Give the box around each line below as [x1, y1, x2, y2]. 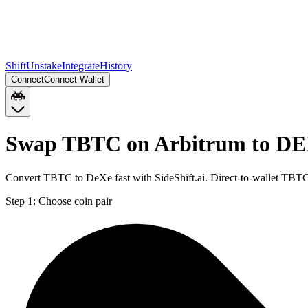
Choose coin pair [38, 195, 112, 207]
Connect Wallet [44, 74, 104, 85]
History [100, 60, 132, 71]
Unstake [26, 60, 62, 71]
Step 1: [5, 195, 36, 207]
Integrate [62, 60, 100, 71]
